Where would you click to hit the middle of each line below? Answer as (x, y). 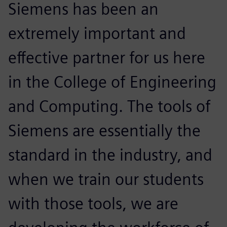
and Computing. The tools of (109, 106)
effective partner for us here (107, 57)
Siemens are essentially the (104, 130)
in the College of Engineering (112, 82)
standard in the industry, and (110, 155)
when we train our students (106, 179)
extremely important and (97, 33)
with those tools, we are (93, 203)
